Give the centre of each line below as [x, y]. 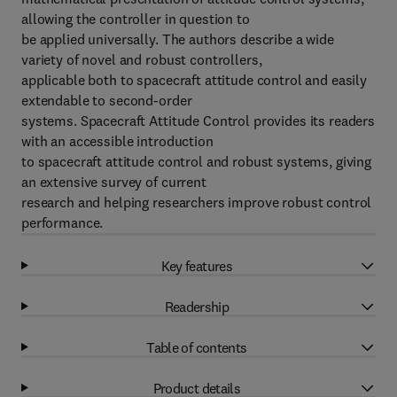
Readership [197, 306]
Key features [197, 265]
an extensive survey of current [114, 182]
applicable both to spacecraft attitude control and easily [195, 80]
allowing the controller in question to [136, 19]
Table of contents [197, 347]
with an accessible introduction [117, 141]
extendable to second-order [107, 100]
